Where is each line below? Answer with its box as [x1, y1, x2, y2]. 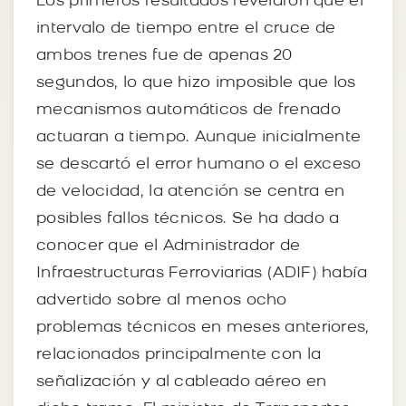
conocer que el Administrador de [36, 237, 301, 254]
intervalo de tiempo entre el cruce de [36, 20, 336, 36]
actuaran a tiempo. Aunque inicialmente [36, 129, 362, 145]
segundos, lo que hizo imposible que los [36, 74, 356, 91]
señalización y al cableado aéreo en [36, 373, 327, 390]
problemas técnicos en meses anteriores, [36, 319, 370, 335]
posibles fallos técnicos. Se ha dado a [36, 210, 340, 227]
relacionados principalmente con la [36, 346, 322, 362]
